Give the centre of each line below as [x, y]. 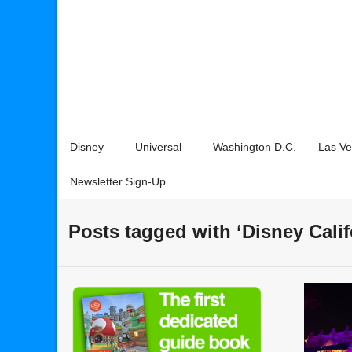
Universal [158, 147]
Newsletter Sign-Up [118, 181]
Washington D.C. [255, 147]
